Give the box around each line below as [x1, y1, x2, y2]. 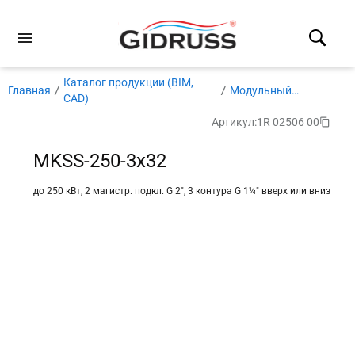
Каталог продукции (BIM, [63, 76, 193, 89]
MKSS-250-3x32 [32, 150, 166, 172]
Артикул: [211, 116, 257, 128]
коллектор [230, 100, 286, 113]
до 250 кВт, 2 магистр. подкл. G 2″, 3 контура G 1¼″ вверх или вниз [32, 185, 330, 197]
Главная [8, 84, 51, 97]
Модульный [230, 84, 292, 97]
